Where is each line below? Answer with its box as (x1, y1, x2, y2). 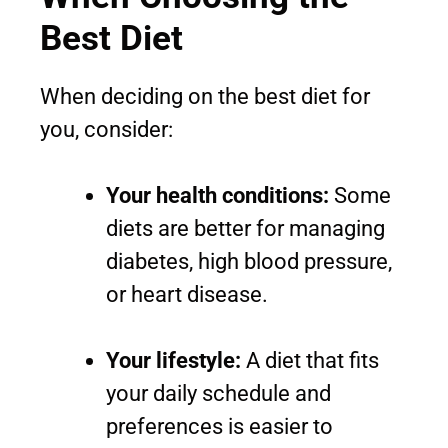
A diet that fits (241, 347, 379, 373)
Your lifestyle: (106, 347, 241, 373)
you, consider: (40, 116, 173, 142)
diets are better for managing (106, 215, 385, 241)
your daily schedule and (106, 380, 331, 406)
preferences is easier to (106, 413, 333, 439)
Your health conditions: (106, 182, 329, 208)
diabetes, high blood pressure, (106, 248, 392, 274)
